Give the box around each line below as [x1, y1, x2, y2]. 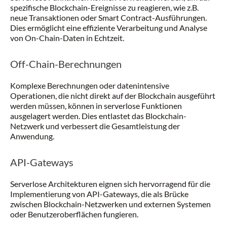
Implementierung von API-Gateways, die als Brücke [10, 189, 188, 199]
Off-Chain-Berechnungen [10, 58, 122, 70]
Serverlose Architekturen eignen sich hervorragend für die [10, 179, 210, 188]
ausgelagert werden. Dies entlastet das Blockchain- [10, 111, 186, 121]
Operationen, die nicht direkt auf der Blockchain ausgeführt [10, 91, 215, 100]
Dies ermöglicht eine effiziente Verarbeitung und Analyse [10, 23, 207, 32]
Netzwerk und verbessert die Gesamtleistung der [10, 121, 180, 131]
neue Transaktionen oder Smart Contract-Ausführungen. [10, 13, 207, 22]
